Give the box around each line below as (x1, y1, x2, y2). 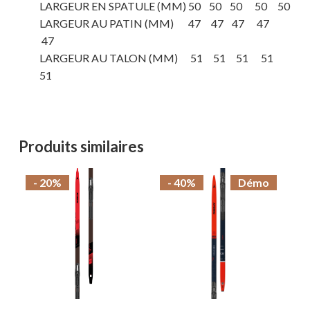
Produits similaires (18, 137, 144, 156)
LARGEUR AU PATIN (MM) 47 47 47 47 (39, 17, 275, 30)
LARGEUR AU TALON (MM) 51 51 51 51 (39, 51, 284, 65)
